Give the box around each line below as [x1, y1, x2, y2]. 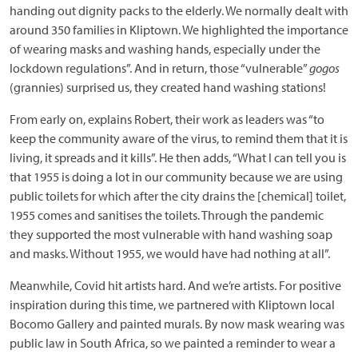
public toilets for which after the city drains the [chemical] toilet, [10, 188, 346, 205]
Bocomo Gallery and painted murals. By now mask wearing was [10, 316, 344, 332]
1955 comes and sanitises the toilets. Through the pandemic [10, 207, 324, 224]
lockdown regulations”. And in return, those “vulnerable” [10, 60, 309, 77]
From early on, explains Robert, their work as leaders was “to [10, 111, 324, 128]
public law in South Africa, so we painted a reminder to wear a [10, 335, 336, 352]
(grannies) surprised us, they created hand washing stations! [10, 79, 326, 96]
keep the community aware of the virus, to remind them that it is [10, 130, 348, 147]
